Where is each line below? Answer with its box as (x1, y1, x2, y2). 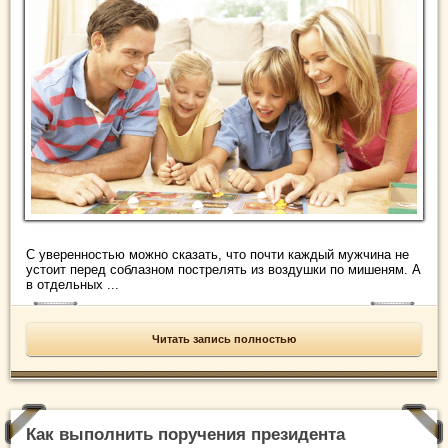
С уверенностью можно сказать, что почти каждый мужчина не (26, 247, 409, 263)
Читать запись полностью (152, 333, 296, 346)
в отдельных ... (26, 277, 119, 293)
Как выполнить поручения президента (26, 425, 345, 445)
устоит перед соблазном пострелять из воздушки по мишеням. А (26, 262, 421, 278)
